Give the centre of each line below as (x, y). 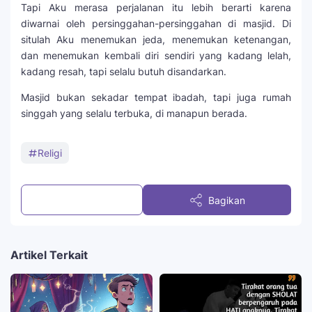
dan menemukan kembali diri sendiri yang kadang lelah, (156, 56)
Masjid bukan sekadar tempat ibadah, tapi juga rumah (156, 97)
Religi (50, 153)
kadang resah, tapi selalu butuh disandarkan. (124, 72)
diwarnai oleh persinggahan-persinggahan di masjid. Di (156, 24)
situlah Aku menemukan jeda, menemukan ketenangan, (156, 40)
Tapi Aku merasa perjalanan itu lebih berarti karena (156, 8)
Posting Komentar (92, 200)
